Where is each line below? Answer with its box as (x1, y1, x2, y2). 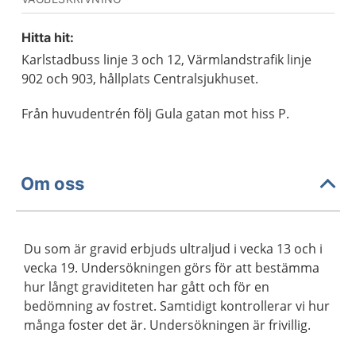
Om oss (21, 172, 84, 194)
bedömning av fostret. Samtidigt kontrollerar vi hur (24, 297, 330, 315)
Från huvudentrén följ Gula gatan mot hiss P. (21, 105, 289, 122)
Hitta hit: (21, 29, 74, 45)
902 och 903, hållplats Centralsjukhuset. (21, 70, 258, 87)
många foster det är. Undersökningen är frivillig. (24, 316, 311, 334)
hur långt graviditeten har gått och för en (24, 278, 269, 296)
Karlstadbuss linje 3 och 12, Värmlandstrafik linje (21, 51, 311, 68)
